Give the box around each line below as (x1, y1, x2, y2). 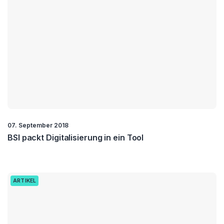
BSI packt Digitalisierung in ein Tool (7, 132, 144, 142)
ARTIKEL (13, 177, 36, 184)
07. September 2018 (7, 121, 68, 129)
